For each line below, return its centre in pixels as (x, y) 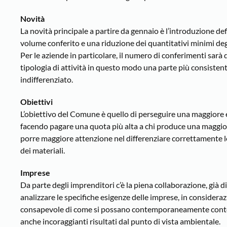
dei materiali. (43, 150)
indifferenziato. (47, 80)
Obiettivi (36, 102)
